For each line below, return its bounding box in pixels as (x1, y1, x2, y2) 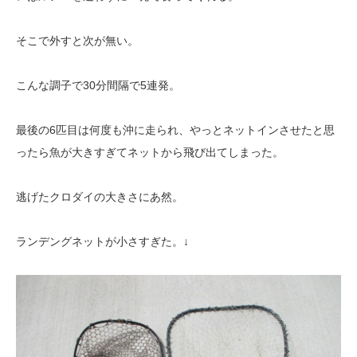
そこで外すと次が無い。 (16, 34, 139, 48)
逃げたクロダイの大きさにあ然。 (16, 190, 183, 204)
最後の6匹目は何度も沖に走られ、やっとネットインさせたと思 (16, 124, 335, 137)
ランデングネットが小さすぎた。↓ (16, 235, 189, 249)
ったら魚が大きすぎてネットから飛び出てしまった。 (16, 146, 284, 159)
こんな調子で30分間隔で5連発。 (16, 79, 180, 92)
